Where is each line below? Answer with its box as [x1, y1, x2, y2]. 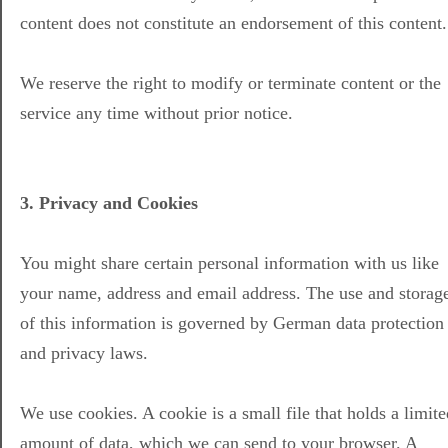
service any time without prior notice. [20, 103, 293, 124]
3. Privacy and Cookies [20, 193, 198, 214]
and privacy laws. [20, 343, 148, 364]
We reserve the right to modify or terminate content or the [20, 73, 441, 94]
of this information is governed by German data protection [20, 313, 444, 334]
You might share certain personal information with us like [20, 253, 439, 274]
